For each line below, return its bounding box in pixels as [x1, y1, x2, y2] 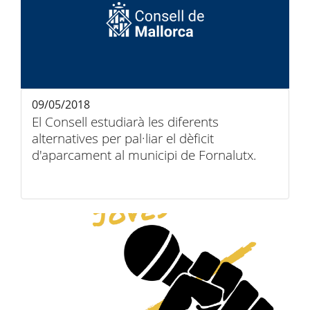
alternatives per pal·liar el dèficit [32, 129, 214, 147]
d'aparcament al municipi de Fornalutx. [32, 146, 257, 164]
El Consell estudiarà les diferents [32, 113, 219, 131]
